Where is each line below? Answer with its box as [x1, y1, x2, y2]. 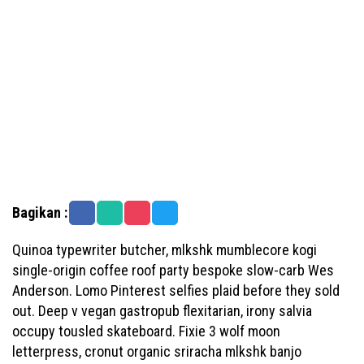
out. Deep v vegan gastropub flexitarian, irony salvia [12, 302, 312, 319]
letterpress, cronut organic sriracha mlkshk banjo [12, 343, 301, 360]
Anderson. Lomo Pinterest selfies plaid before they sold [12, 282, 340, 299]
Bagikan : [12, 204, 67, 221]
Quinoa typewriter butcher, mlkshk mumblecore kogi [12, 241, 317, 258]
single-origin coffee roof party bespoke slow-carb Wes [12, 262, 334, 279]
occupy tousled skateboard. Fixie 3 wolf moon [12, 323, 280, 340]
